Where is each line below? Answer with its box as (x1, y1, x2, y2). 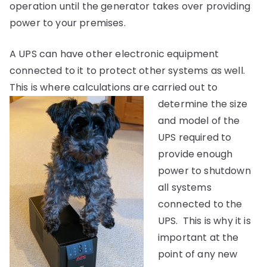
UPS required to (158, 131, 232, 144)
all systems (158, 181, 212, 194)
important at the (158, 231, 239, 244)
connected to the (158, 197, 243, 211)
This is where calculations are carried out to (10, 80, 218, 94)
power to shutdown (158, 164, 251, 178)
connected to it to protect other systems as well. (10, 64, 248, 77)
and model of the (158, 114, 240, 128)
